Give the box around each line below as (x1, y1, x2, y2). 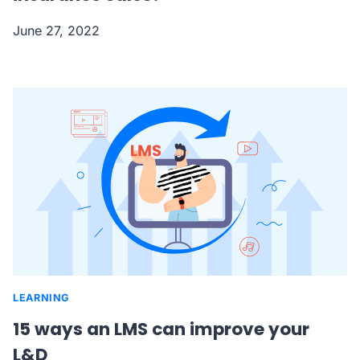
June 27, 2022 (13, 22, 100, 39)
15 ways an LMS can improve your (13, 316, 309, 342)
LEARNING (13, 291, 70, 304)
